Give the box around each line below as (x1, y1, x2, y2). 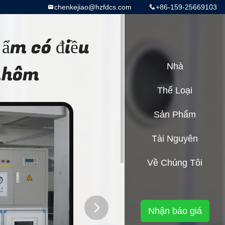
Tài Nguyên (152, 134, 198, 144)
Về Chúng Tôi (147, 158, 202, 168)
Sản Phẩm (154, 109, 196, 120)
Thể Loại (157, 85, 192, 95)
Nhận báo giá (148, 206, 202, 216)
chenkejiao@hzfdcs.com (54, 3, 132, 11)
